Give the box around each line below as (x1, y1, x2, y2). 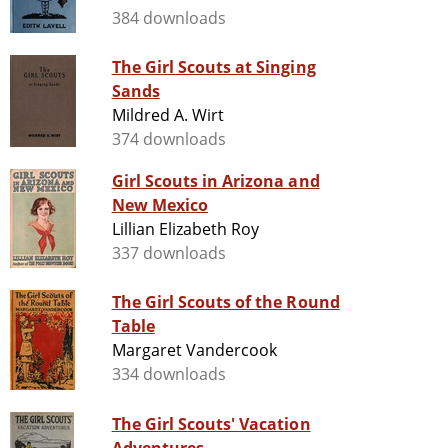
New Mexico (111, 194, 208, 217)
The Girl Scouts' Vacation (111, 413, 311, 436)
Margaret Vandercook (111, 339, 278, 362)
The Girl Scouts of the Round (111, 291, 340, 314)
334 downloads (111, 363, 227, 386)
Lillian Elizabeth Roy (111, 218, 260, 241)
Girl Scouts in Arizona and (111, 170, 320, 193)
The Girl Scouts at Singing (111, 56, 316, 79)
